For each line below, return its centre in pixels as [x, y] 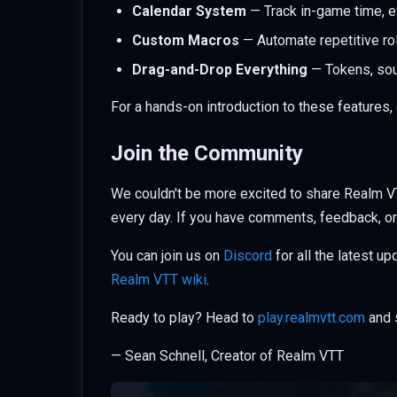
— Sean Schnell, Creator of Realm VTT [227, 356]
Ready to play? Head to [184, 318]
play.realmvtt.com [311, 318]
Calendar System [189, 11]
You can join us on [167, 256]
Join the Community [207, 153]
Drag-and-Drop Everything [220, 70]
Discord [248, 256]
